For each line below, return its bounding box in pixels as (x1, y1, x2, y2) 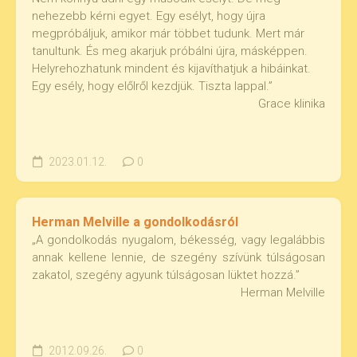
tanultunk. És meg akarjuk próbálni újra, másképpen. (32, 44, 308, 58)
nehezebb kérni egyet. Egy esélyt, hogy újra (32, 9, 265, 23)
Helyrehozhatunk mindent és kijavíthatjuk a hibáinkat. (32, 61, 311, 76)
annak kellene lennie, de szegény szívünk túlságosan (32, 250, 325, 265)
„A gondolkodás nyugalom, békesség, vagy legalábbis (32, 233, 325, 247)
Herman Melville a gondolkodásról (32, 214, 238, 229)
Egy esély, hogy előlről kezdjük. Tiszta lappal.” (32, 79, 273, 93)
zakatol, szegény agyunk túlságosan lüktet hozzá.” (32, 268, 300, 282)
